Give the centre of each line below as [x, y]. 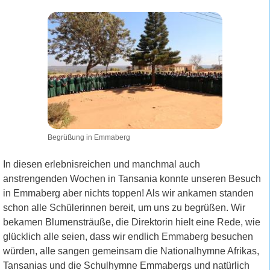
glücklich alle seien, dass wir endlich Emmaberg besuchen [128, 236]
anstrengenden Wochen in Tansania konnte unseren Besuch [132, 178]
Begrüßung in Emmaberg [89, 137]
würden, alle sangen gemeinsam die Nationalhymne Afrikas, [131, 251]
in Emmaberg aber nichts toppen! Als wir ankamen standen [128, 193]
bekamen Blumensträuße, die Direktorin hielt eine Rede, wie [132, 222]
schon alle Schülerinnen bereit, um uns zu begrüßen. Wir [124, 207]
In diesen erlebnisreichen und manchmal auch [102, 164]
